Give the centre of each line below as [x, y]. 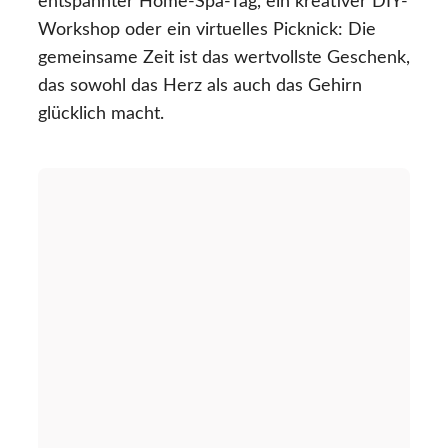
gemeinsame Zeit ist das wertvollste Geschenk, [224, 58]
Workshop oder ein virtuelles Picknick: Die [207, 30]
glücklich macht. [101, 114]
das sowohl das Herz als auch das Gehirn [200, 86]
